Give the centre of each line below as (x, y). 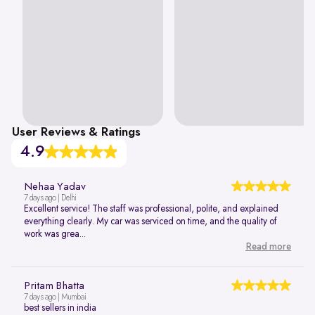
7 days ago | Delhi (50, 198)
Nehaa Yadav (55, 187)
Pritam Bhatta (54, 286)
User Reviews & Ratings (76, 132)
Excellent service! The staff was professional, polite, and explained (151, 208)
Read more (268, 246)
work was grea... (55, 234)
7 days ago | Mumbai (55, 297)
